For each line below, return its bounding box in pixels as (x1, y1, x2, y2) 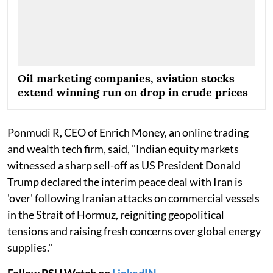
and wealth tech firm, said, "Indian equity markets (7, 141, 239, 155)
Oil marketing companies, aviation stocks (18, 71, 235, 85)
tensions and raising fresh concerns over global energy (7, 224, 261, 238)
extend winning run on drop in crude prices (18, 85, 248, 99)
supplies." (7, 240, 52, 254)
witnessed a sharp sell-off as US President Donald (7, 158, 241, 172)
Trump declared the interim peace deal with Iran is (7, 174, 243, 188)
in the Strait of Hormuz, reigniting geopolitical (7, 207, 224, 221)
